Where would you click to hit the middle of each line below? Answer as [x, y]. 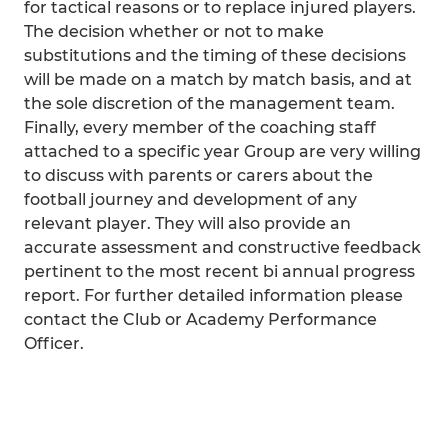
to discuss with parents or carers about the [198, 175]
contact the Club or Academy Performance [200, 319]
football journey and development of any [190, 199]
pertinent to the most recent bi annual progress [219, 271]
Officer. [54, 343]
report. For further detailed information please [213, 295]
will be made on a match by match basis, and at [218, 79]
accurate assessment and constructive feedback [222, 247]
